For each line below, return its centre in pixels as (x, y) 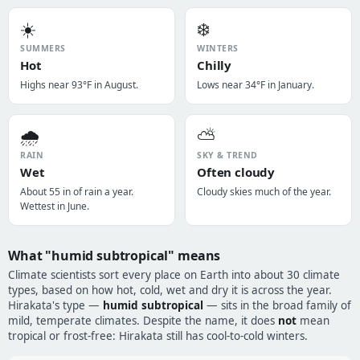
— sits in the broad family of (277, 305)
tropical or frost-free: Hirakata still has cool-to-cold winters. (158, 336)
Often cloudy (236, 172)
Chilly (215, 65)
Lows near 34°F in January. (256, 85)
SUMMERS (43, 48)
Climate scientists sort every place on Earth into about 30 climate (174, 275)
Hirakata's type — (55, 305)
